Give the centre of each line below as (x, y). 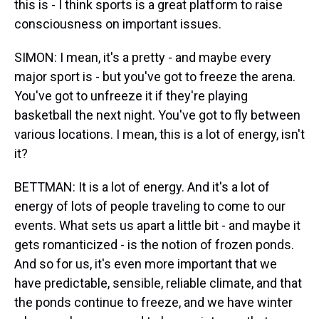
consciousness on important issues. (118, 24)
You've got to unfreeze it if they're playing (131, 96)
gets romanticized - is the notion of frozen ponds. (154, 245)
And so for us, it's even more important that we (146, 264)
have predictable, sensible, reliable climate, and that (158, 283)
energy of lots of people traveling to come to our (150, 206)
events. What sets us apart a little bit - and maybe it (157, 225)
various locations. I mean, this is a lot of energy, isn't (159, 134)
